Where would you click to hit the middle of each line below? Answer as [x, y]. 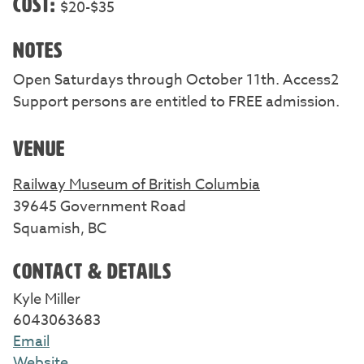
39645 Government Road [100, 206]
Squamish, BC [60, 228]
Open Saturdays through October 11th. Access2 [176, 80]
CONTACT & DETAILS [92, 271]
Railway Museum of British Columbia [136, 184]
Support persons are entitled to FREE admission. [176, 102]
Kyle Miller [47, 299]
